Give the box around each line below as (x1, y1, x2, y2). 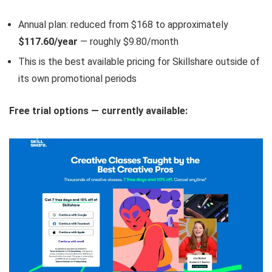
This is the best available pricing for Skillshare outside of (18, 56, 260, 67)
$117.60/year (18, 36, 78, 47)
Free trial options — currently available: (9, 105, 188, 117)
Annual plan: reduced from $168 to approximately (18, 19, 228, 30)
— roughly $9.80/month (78, 36, 178, 47)
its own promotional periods (18, 73, 137, 84)
